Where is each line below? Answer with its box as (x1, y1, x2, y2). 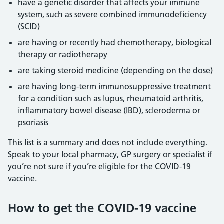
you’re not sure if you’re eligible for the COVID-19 (8, 161, 191, 171)
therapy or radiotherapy (18, 49, 107, 59)
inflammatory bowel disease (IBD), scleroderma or (18, 105, 200, 115)
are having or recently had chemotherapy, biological (18, 37, 211, 47)
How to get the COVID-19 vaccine (8, 201, 196, 215)
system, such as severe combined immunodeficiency (18, 9, 207, 19)
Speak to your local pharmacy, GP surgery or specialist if (8, 149, 212, 159)
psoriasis (18, 117, 48, 127)
